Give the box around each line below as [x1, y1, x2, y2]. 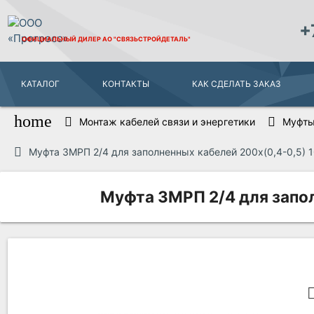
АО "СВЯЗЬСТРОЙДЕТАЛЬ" [102, 34, 191, 43]
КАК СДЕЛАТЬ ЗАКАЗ [192, 78, 282, 89]
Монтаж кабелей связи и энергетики [79, 115, 256, 128]
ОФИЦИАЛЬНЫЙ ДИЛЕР [22, 34, 103, 43]
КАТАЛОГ [21, 78, 60, 89]
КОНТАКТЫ [102, 78, 150, 89]
